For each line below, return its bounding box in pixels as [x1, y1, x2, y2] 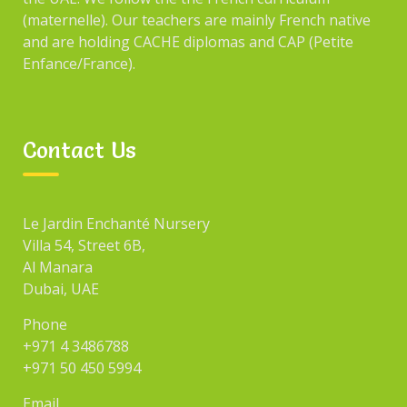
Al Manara [23, 257, 93, 277]
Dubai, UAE [23, 279, 99, 299]
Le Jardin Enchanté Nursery [23, 213, 210, 233]
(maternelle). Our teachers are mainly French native [23, 10, 371, 30]
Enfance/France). [23, 54, 135, 74]
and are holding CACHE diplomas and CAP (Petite [23, 32, 353, 52]
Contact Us [23, 137, 135, 164]
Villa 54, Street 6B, [23, 235, 145, 255]
